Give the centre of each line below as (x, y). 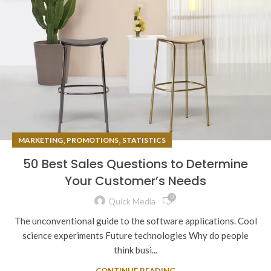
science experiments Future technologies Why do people (135, 235)
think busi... (135, 250)
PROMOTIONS (93, 140)
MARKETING (41, 140)
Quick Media (132, 201)
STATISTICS (144, 140)
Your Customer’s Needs (135, 181)
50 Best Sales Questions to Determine (135, 164)
